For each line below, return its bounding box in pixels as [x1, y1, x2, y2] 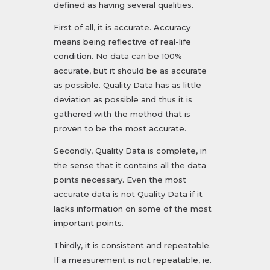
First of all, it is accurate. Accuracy [54, 22, 190, 33]
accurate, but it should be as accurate [54, 66, 207, 76]
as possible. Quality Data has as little [54, 80, 201, 90]
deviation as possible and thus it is [54, 95, 192, 105]
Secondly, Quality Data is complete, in [54, 146, 207, 156]
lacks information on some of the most [54, 204, 212, 214]
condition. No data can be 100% [54, 51, 182, 61]
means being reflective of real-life [54, 37, 191, 47]
